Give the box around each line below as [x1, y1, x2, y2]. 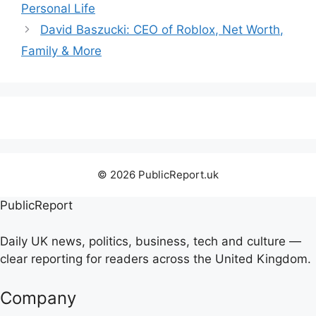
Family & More [21, 44, 102, 58]
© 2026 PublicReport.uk [97, 168, 219, 181]
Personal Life [21, 1, 95, 16]
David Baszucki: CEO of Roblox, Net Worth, [40, 23, 284, 37]
